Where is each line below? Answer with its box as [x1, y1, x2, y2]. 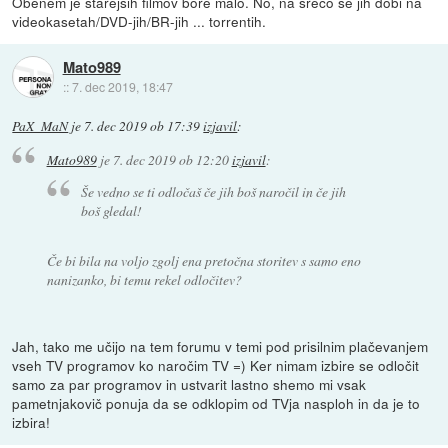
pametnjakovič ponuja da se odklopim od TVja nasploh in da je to [12, 393, 421, 414]
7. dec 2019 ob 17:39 [84, 117, 201, 136]
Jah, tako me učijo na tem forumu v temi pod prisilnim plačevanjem [12, 336, 429, 357]
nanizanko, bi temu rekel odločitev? [46, 269, 242, 289]
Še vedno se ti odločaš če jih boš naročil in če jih [81, 182, 347, 202]
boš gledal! [81, 201, 143, 221]
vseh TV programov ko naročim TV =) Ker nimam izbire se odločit [12, 355, 420, 376]
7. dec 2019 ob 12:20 [112, 149, 229, 169]
